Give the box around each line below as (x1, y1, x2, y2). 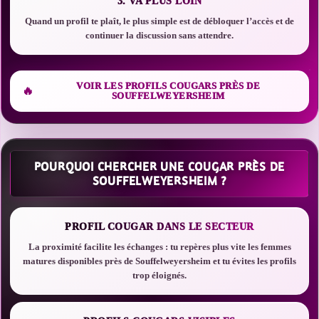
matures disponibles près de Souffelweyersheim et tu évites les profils (23, 256, 296, 266)
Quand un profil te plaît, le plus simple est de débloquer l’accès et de (25, 16, 294, 26)
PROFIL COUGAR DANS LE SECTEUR (65, 221, 254, 232)
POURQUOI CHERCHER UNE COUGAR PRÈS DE (33, 159, 286, 174)
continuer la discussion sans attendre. (85, 30, 234, 41)
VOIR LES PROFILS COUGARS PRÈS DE (76, 80, 261, 91)
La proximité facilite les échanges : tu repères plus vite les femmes (28, 241, 291, 252)
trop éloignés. (132, 270, 187, 281)
